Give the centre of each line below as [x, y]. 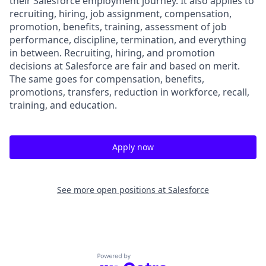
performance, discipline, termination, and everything [128, 40]
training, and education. [63, 105]
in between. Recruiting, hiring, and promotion [112, 53]
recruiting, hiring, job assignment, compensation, [121, 14]
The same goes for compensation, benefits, [107, 79]
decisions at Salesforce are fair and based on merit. [125, 66]
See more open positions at [113, 190]
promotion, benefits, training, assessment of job [118, 27]
